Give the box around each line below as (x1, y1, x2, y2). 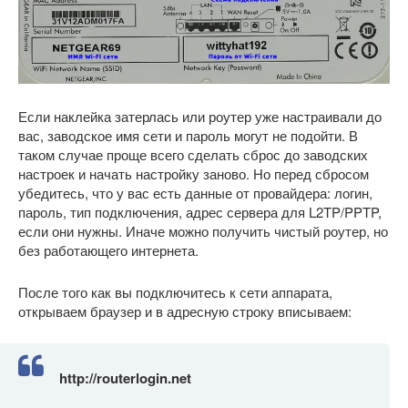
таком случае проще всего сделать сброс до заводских (18, 144, 368, 164)
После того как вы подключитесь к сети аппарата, (18, 281, 332, 301)
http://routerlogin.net (59, 367, 191, 388)
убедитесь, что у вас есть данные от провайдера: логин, (18, 182, 372, 202)
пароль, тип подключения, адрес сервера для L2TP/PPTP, (18, 201, 382, 221)
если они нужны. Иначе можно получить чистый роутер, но (18, 220, 388, 240)
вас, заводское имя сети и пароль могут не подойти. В (18, 125, 358, 145)
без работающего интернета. (18, 240, 199, 260)
